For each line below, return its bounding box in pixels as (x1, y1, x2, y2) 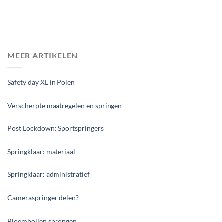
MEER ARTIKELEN (7, 51, 78, 60)
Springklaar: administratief (7, 170, 90, 179)
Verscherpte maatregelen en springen (7, 101, 122, 110)
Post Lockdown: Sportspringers (7, 124, 104, 133)
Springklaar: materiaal (7, 147, 75, 156)
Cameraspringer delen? (7, 193, 79, 202)
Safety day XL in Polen (7, 77, 75, 86)
